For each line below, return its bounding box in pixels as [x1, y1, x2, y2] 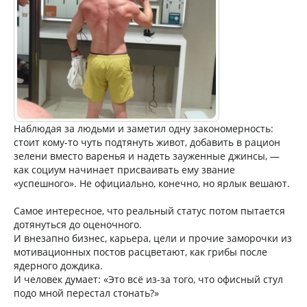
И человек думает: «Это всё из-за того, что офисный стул [14, 272, 283, 286]
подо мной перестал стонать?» [14, 286, 159, 299]
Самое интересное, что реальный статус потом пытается [14, 204, 285, 217]
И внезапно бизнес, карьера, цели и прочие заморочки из [14, 231, 292, 245]
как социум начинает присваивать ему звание [14, 162, 235, 176]
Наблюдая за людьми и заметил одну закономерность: [14, 121, 273, 135]
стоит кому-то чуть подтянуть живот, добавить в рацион [14, 135, 280, 149]
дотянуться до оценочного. [14, 217, 142, 231]
